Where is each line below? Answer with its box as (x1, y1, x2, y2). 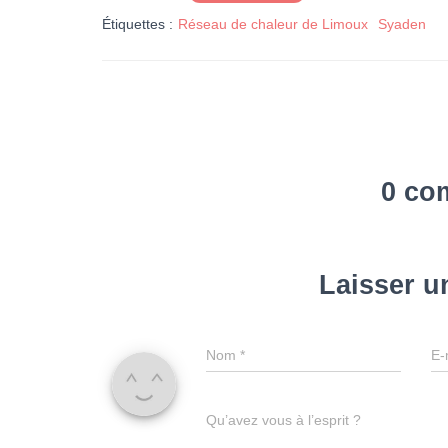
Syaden (378, 16, 426, 32)
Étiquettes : (102, 16, 173, 32)
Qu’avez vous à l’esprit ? (206, 412, 361, 428)
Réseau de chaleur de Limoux (178, 16, 368, 32)
